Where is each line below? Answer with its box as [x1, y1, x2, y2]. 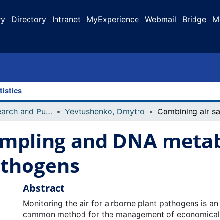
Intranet [52, 14, 81, 24]
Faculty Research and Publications [46, 107, 52, 116]
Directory [11, 14, 46, 24]
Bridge [182, 14, 206, 24]
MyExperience [86, 14, 139, 24]
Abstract [22, 181, 65, 194]
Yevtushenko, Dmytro [65, 107, 145, 116]
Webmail [145, 14, 176, 24]
